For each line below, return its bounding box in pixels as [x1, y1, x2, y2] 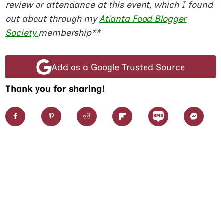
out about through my [5, 13, 100, 24]
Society [5, 27, 39, 38]
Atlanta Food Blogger [99, 13, 187, 24]
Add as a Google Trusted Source [52, 61, 185, 73]
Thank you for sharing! [5, 83, 106, 95]
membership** [38, 27, 101, 38]
